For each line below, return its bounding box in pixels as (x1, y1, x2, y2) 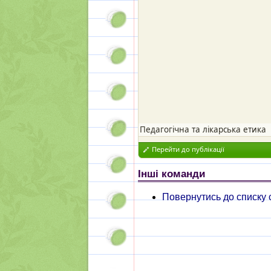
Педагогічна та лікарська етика (140, 124, 266, 135)
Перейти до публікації (152, 145, 224, 154)
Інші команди (138, 168, 205, 180)
